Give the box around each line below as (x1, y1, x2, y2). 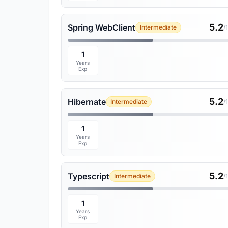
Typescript (68, 171, 109, 181)
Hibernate (68, 97, 106, 107)
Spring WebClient (68, 22, 135, 33)
